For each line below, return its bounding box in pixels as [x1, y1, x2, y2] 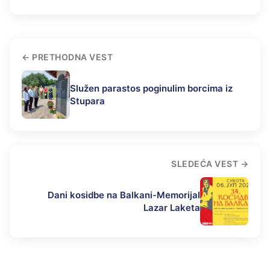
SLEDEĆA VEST [171, 159, 238, 169]
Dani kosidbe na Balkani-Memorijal [48, 189, 200, 201]
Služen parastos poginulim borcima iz [70, 83, 233, 95]
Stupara [70, 95, 105, 107]
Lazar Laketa [143, 202, 200, 214]
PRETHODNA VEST [32, 52, 113, 63]
